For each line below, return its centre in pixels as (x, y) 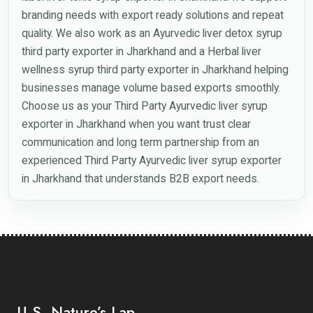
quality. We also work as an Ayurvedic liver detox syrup (152, 33)
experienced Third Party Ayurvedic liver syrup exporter (151, 160)
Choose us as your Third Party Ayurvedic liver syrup (144, 105)
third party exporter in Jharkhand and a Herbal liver (141, 51)
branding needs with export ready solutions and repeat (152, 15)
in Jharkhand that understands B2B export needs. (140, 178)
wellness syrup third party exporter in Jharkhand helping (155, 69)
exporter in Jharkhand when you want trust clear (136, 124)
